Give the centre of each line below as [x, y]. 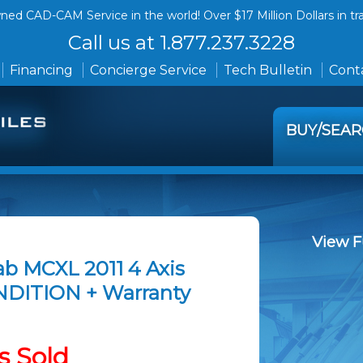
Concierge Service [148, 70]
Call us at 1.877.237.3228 [181, 43]
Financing [41, 70]
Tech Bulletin [267, 70]
